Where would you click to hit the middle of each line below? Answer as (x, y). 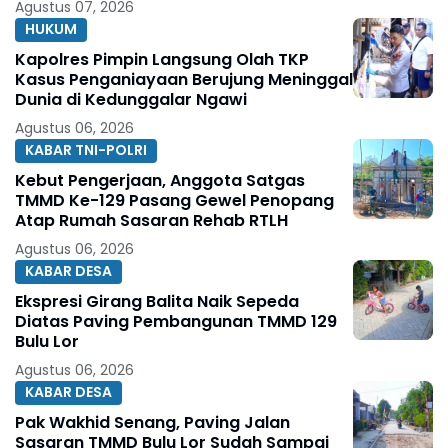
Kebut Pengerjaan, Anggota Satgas (160, 180)
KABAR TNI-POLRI (86, 150)
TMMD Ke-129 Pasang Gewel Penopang (174, 200)
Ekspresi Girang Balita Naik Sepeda (157, 301)
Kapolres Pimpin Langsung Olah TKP (162, 59)
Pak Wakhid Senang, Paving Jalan (152, 422)
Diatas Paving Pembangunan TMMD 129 (176, 321)
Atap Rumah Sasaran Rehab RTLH (151, 220)
